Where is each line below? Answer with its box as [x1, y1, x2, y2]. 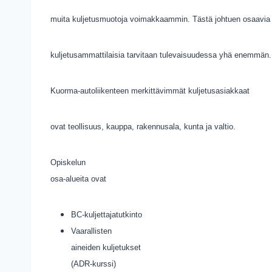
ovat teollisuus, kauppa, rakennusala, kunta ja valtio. [50, 122, 236, 131]
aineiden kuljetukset [71, 243, 141, 252]
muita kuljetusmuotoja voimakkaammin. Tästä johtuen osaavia [50, 15, 270, 24]
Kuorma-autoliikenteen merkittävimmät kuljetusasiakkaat [50, 86, 250, 95]
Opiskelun [50, 158, 86, 167]
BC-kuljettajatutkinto [71, 210, 142, 219]
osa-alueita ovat [50, 174, 106, 183]
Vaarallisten [71, 226, 112, 236]
